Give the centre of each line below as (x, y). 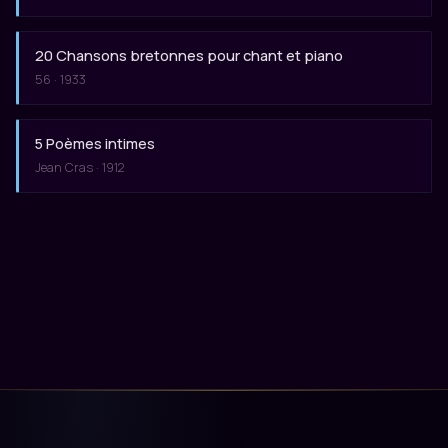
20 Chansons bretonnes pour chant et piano (189, 55)
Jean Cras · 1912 (80, 167)
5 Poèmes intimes (95, 143)
